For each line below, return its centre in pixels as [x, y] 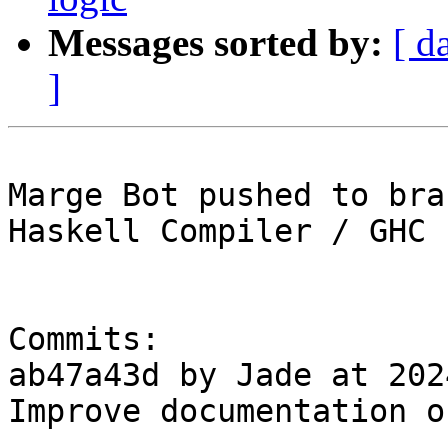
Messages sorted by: [215, 43]
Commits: [84, 339]
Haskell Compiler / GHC [217, 231]
